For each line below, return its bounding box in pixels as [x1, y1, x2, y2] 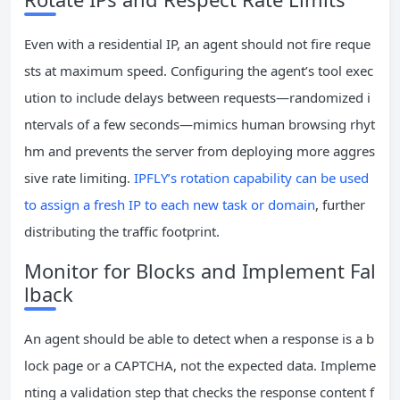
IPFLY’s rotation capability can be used [134, 169, 369, 187]
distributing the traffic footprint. [24, 222, 220, 241]
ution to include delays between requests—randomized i [24, 88, 371, 107]
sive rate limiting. [24, 169, 134, 187]
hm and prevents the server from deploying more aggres [24, 142, 375, 161]
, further [315, 196, 365, 214]
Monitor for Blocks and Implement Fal [24, 257, 376, 285]
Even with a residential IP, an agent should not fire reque [24, 35, 371, 54]
